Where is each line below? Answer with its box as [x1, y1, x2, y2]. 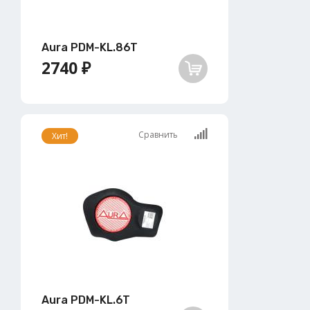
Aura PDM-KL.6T [42, 293, 130, 307]
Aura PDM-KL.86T [42, 40, 138, 54]
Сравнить [138, 128, 180, 140]
